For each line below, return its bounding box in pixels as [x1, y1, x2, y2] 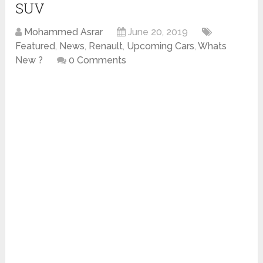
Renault [89, 41, 123, 52]
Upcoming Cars [127, 41, 195, 52]
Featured [15, 41, 56, 52]
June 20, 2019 [128, 26, 188, 38]
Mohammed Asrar [24, 26, 103, 38]
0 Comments [69, 55, 127, 66]
